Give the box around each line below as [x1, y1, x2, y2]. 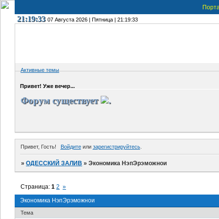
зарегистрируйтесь [92, 143, 140, 150]
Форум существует [21, 93, 101, 107]
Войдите [60, 143, 81, 150]
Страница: [21, 183, 52, 191]
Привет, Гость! [21, 143, 56, 150]
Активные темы [21, 66, 59, 73]
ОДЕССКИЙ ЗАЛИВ [26, 160, 83, 167]
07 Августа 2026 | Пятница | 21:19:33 [47, 17, 138, 22]
